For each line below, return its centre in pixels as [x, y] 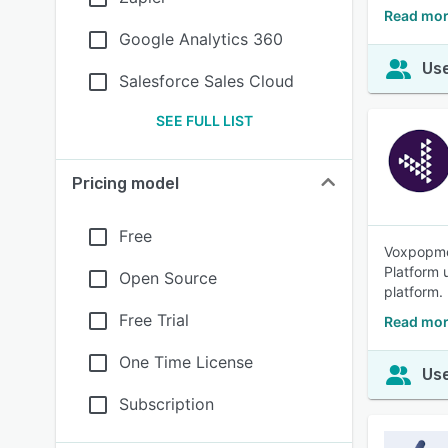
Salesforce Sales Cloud [206, 81]
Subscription [166, 404]
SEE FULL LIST [204, 120]
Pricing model [125, 183]
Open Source [168, 278]
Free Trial [154, 320]
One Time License [186, 362]
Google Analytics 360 [201, 39]
